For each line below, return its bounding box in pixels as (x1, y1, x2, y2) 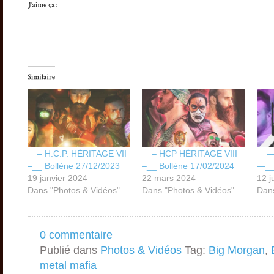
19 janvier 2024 (28, 172, 87, 183)
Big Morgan (209, 244, 265, 257)
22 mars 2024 (142, 172, 196, 183)
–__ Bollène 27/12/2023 (28, 160, 120, 171)
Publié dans (40, 244, 100, 257)
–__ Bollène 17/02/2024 (142, 160, 235, 171)
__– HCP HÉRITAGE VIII (142, 148, 238, 158)
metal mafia (40, 259, 97, 272)
